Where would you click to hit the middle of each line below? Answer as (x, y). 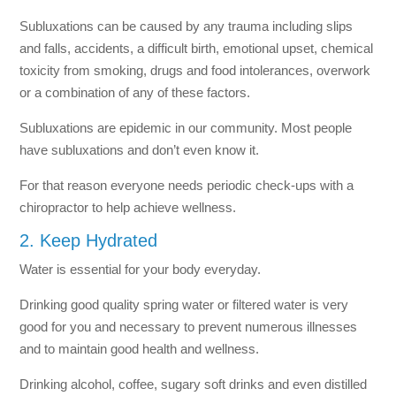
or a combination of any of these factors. (135, 92)
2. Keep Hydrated (89, 240)
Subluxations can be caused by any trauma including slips (187, 26)
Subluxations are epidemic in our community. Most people (186, 127)
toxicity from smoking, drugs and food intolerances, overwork (195, 70)
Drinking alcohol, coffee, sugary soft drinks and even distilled (194, 384)
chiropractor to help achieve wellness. (128, 207)
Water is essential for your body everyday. (141, 269)
